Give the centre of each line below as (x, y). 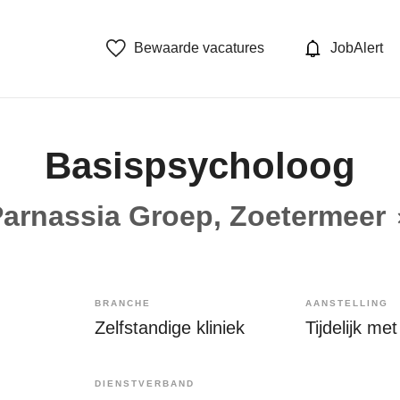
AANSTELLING (347, 303)
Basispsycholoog (200, 165)
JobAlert (357, 48)
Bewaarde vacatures (200, 48)
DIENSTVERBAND (145, 383)
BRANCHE (123, 303)
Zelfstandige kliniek (170, 327)
